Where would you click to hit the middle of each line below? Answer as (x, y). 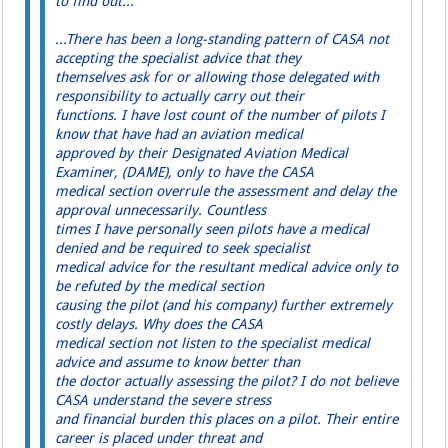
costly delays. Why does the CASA (159, 324)
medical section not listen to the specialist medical (213, 343)
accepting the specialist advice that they (178, 58)
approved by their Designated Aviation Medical (202, 153)
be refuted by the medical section (160, 286)
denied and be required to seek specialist (183, 248)
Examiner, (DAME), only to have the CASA (185, 172)
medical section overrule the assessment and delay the (226, 191)
